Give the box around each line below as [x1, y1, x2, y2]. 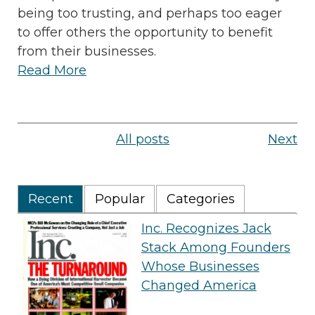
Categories [166, 191, 235, 207]
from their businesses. [18, 44, 156, 60]
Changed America [141, 278, 257, 294]
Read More [18, 63, 86, 79]
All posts [116, 131, 169, 148]
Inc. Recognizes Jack [141, 221, 271, 237]
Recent [27, 191, 73, 207]
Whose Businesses [141, 259, 259, 275]
